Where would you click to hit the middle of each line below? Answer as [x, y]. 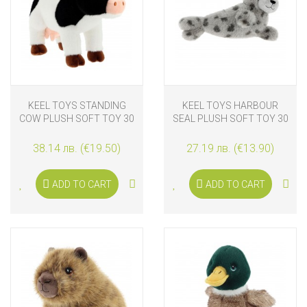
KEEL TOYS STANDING [77, 106]
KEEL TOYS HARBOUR [230, 106]
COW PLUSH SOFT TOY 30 [77, 119]
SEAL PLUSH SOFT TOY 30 [230, 119]
